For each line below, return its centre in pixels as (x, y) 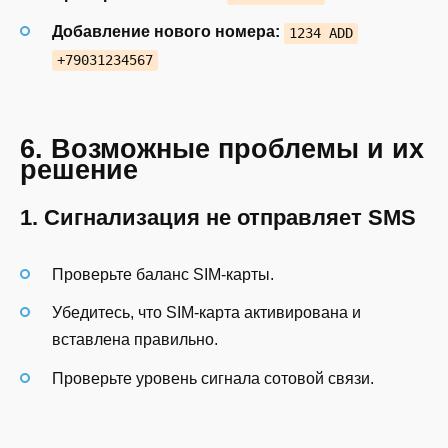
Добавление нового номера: (166, 32)
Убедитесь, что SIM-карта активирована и (206, 313)
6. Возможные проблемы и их (222, 148)
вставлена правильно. (135, 340)
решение (79, 169)
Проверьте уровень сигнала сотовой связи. (213, 378)
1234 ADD (320, 32)
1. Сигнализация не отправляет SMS (218, 218)
